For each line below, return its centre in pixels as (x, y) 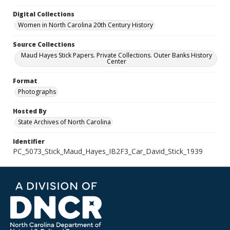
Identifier (29, 141)
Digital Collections (44, 14)
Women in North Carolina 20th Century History (85, 25)
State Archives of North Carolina (64, 122)
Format (25, 81)
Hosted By (30, 111)
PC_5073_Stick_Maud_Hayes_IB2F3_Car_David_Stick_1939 (108, 151)
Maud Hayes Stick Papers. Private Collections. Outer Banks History (117, 55)
